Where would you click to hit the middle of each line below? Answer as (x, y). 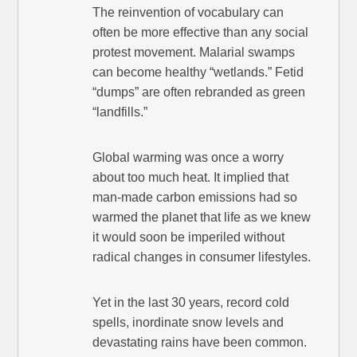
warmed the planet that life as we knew (202, 218)
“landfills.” (120, 112)
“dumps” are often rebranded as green (199, 92)
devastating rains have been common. (200, 343)
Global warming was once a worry (188, 158)
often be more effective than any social (201, 33)
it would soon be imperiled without (189, 237)
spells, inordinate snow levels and (188, 323)
